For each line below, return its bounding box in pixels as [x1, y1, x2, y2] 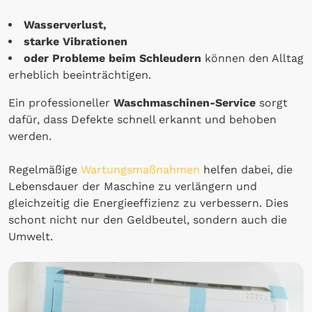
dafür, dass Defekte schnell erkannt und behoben [8, 112, 276, 126]
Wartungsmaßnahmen [81, 162, 203, 176]
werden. [8, 129, 52, 143]
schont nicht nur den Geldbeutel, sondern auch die [8, 212, 287, 226]
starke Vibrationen [24, 34, 127, 48]
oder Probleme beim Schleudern [24, 51, 201, 65]
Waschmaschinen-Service [114, 95, 256, 109]
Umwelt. [8, 229, 53, 243]
